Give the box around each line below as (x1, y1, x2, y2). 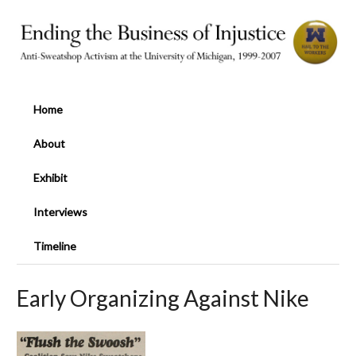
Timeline (33, 239, 76, 253)
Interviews (33, 205, 87, 219)
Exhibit (33, 171, 68, 185)
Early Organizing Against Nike (17, 284, 309, 311)
